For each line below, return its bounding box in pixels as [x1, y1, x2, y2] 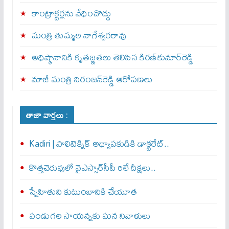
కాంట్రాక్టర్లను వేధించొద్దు [31, 4, 111, 22]
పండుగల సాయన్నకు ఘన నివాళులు [29, 207, 151, 224]
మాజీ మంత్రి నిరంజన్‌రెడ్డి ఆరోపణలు [31, 70, 153, 88]
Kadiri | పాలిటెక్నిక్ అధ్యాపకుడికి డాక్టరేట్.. [29, 134, 169, 152]
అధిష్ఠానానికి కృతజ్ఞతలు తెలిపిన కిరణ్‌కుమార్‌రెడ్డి [31, 48, 193, 66]
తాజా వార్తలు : [26, 107, 68, 123]
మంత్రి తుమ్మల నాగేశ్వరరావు [31, 26, 126, 44]
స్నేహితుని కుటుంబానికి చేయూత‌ [29, 182, 137, 200]
